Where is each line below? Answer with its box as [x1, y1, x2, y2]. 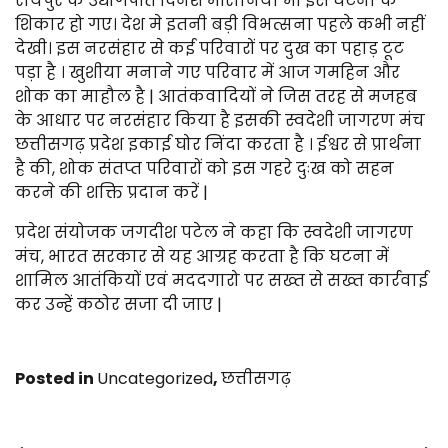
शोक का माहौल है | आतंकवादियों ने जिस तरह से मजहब [15, 85, 417, 108]
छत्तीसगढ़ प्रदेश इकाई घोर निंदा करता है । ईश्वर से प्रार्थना [15, 133, 421, 156]
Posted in [15, 367, 97, 390]
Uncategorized [97, 367, 213, 390]
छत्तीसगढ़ [221, 367, 291, 390]
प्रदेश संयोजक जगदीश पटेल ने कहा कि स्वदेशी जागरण [15, 221, 413, 244]
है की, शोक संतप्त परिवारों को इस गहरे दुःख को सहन [15, 157, 394, 180]
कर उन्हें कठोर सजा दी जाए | [15, 293, 222, 316]
